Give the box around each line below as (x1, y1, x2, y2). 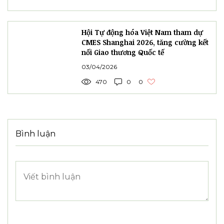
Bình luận (15, 129, 55, 139)
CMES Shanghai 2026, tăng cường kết (81, 37, 208, 47)
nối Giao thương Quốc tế (81, 47, 164, 57)
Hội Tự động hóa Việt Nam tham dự (81, 27, 203, 37)
